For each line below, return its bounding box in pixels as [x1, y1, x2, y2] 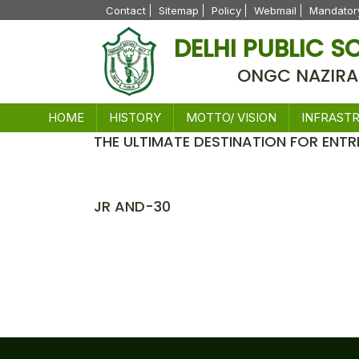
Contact [106, 4, 146, 17]
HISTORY [108, 110, 161, 125]
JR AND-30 [94, 196, 171, 216]
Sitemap [159, 4, 199, 17]
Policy [212, 4, 241, 17]
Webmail [254, 4, 296, 17]
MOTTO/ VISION [185, 110, 276, 125]
